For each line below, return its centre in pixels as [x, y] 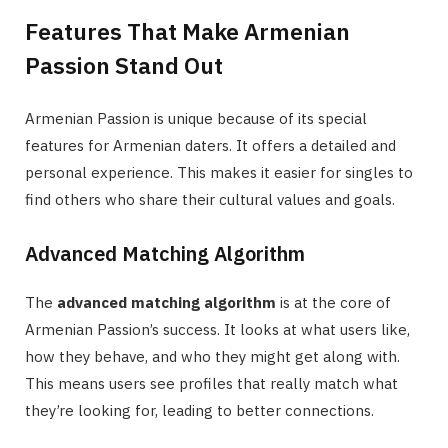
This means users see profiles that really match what [211, 384]
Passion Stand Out [124, 65]
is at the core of [333, 303]
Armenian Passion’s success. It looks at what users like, [217, 330]
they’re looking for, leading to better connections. [199, 411]
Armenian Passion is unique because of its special [196, 119]
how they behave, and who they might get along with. [212, 357]
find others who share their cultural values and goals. [210, 200]
